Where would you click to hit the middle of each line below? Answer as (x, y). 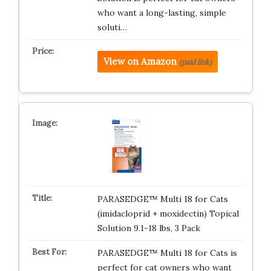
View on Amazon (140, 61)
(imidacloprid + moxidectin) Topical (168, 214)
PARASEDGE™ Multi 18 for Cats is (167, 253)
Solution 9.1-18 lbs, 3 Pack (149, 228)
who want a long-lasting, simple (162, 13)
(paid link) (195, 62)
